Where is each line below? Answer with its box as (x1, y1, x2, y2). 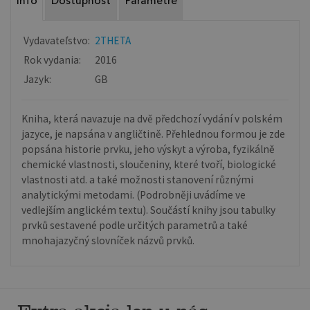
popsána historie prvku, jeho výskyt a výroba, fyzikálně (21, 142, 275, 156)
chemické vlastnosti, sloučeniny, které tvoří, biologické (21, 157, 277, 171)
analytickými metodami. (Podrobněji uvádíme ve (21, 188, 246, 201)
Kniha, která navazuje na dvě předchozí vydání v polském (21, 111, 283, 125)
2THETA (95, 33, 131, 47)
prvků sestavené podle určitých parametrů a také (21, 218, 248, 232)
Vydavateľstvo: (24, 33, 91, 47)
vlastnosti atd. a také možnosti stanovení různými (21, 172, 254, 186)
